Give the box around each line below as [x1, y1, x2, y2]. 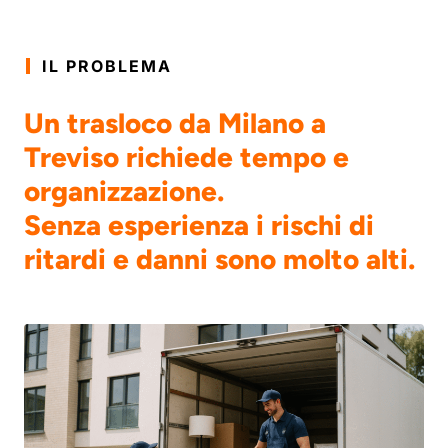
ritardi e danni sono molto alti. [24, 241, 415, 276]
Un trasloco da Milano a [24, 105, 326, 140]
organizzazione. [24, 173, 224, 208]
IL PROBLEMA [42, 55, 172, 76]
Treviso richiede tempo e [24, 139, 349, 174]
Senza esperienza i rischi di [24, 207, 374, 242]
